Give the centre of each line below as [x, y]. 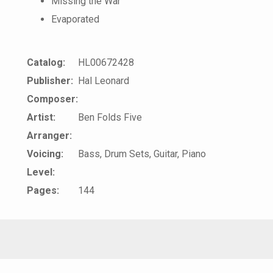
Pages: [43, 190]
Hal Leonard [104, 81]
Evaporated [75, 19]
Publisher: [50, 81]
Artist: [41, 117]
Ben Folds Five [110, 117]
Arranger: [49, 136]
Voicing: [45, 154]
